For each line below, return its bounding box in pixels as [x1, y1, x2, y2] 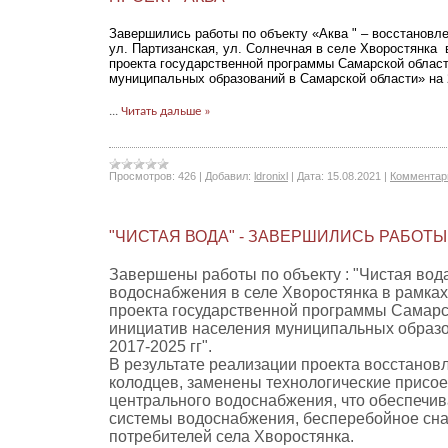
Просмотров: [109, 170, 175, 182]
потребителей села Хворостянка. [109, 428, 354, 445]
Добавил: [205, 170, 251, 182]
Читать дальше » [121, 105, 211, 118]
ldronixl [254, 170, 288, 182]
